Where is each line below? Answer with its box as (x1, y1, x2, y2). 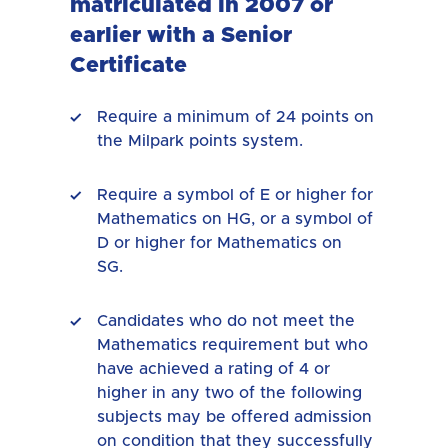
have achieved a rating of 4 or (97, 360, 330, 377)
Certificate (70, 54, 199, 77)
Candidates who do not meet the (97, 312, 355, 329)
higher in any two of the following (97, 384, 362, 401)
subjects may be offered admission (97, 408, 372, 425)
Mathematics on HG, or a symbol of (97, 210, 373, 227)
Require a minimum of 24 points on (97, 108, 374, 125)
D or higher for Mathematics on (97, 234, 342, 251)
